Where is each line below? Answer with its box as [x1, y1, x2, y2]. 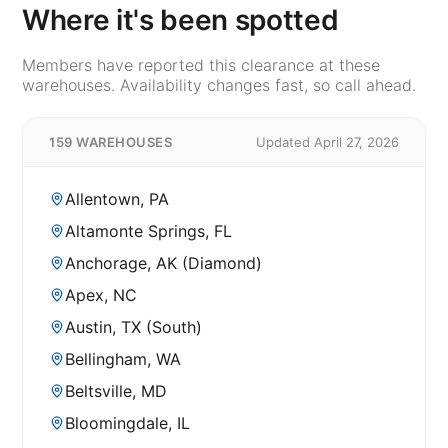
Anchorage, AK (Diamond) [65, 252, 262, 273]
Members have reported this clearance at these [22, 54, 380, 75]
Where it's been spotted [22, 2, 339, 37]
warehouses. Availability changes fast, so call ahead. [22, 74, 416, 95]
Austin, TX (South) [65, 316, 202, 337]
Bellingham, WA [65, 348, 181, 369]
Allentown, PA [65, 188, 169, 209]
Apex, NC [65, 284, 137, 305]
